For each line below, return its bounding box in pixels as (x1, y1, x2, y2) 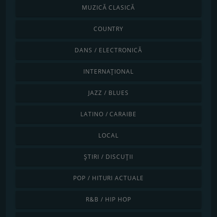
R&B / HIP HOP (86, 195, 131, 203)
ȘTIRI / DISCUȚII (84, 152, 133, 161)
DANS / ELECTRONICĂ (75, 46, 142, 54)
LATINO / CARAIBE (80, 109, 137, 118)
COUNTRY (93, 24, 124, 33)
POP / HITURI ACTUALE (73, 173, 144, 182)
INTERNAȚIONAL (83, 67, 134, 76)
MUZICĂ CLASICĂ (81, 3, 136, 12)
